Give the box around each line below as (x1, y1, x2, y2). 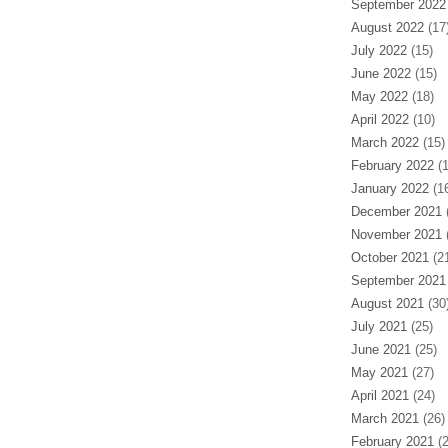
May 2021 (350, 365, 408, 380)
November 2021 (350, 227, 442, 242)
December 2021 (350, 204, 442, 219)
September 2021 (350, 273, 446, 288)
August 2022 (350, 20, 424, 35)
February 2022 (350, 158, 434, 173)
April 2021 (350, 388, 409, 403)
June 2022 (350, 66, 411, 81)
